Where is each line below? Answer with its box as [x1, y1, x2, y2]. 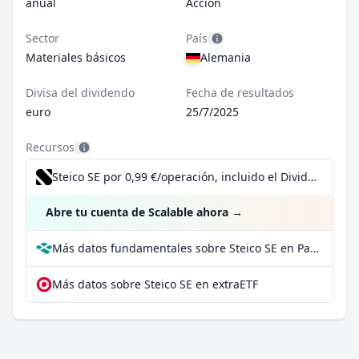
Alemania [200, 50, 251, 65]
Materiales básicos [26, 50, 126, 65]
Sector [26, 30, 59, 46]
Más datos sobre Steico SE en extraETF [52, 276, 258, 292]
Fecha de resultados [186, 85, 294, 100]
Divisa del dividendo [26, 85, 135, 100]
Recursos [26, 139, 75, 155]
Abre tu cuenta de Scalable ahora [46, 204, 228, 220]
